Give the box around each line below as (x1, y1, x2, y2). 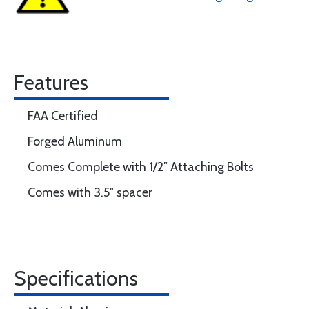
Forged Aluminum (28, 134, 122, 149)
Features (14, 70, 88, 95)
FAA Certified (28, 108, 98, 123)
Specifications (14, 266, 138, 291)
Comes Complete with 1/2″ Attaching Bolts (28, 159, 254, 175)
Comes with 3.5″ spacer (28, 185, 152, 200)
